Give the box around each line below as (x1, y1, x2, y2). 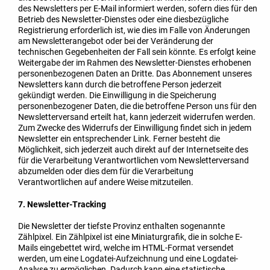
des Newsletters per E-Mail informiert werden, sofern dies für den (18, 3, 257, 13)
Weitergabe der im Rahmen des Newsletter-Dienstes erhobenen (18, 57, 251, 67)
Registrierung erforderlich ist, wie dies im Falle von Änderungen (18, 25, 250, 35)
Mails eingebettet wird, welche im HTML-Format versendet (18, 243, 234, 253)
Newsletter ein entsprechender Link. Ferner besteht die (18, 133, 220, 143)
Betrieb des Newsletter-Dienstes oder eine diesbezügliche (18, 14, 228, 24)
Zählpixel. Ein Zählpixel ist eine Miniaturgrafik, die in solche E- (18, 232, 242, 242)
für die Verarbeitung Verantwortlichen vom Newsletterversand (18, 155, 249, 165)
